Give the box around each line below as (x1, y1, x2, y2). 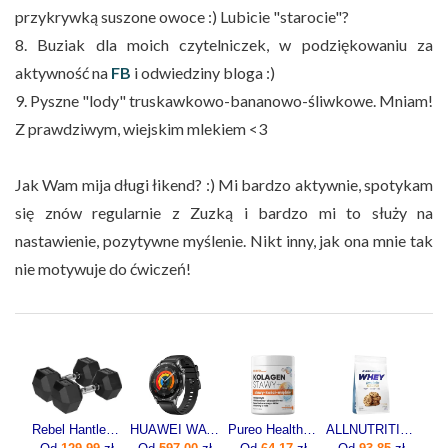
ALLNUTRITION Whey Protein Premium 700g (400, 421, 413, 437)
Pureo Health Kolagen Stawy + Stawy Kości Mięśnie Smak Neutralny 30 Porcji (303, 421, 316, 437)
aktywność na (15, 62, 111, 82)
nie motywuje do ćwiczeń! (15, 258, 191, 278)
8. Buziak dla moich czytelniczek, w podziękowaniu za (15, 34, 433, 54)
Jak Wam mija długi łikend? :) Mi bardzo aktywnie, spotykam (15, 174, 433, 194)
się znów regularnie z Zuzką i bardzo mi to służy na (15, 202, 433, 222)
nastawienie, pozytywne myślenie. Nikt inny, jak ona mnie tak (15, 230, 433, 250)
